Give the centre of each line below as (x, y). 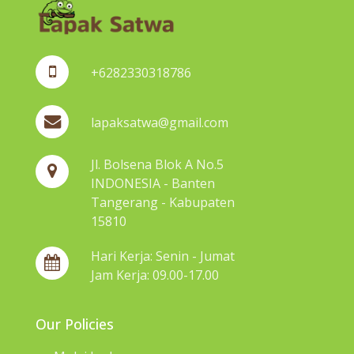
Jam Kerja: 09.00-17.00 (155, 275)
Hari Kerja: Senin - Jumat (163, 256)
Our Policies (74, 324)
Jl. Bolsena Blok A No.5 (158, 164)
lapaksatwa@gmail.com (160, 122)
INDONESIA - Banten (153, 183)
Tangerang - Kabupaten (163, 202)
